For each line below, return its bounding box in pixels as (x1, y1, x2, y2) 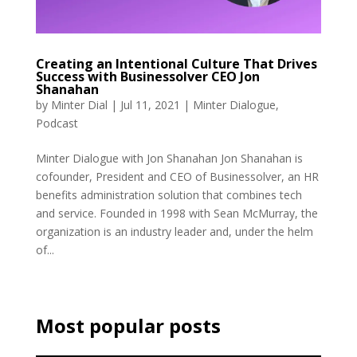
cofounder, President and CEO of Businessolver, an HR (35, 169, 319, 185)
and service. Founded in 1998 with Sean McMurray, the (35, 206, 318, 222)
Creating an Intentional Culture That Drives (35, 55, 317, 73)
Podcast (35, 116, 78, 131)
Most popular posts (35, 312, 221, 339)
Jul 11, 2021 (120, 97, 180, 113)
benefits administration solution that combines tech (35, 187, 302, 203)
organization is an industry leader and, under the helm (35, 224, 313, 240)
